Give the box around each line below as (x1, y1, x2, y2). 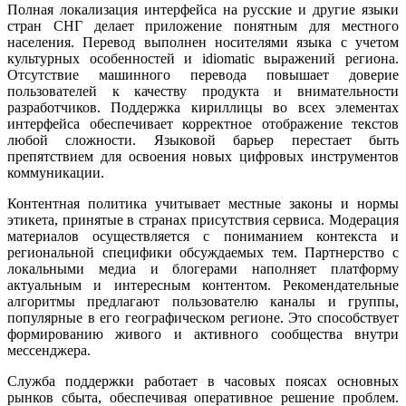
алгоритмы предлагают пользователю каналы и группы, (7, 293, 399, 309)
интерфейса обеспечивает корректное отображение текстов (7, 115, 399, 131)
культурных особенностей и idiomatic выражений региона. (7, 50, 399, 66)
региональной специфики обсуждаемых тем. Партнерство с (7, 244, 399, 260)
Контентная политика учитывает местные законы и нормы (7, 195, 399, 211)
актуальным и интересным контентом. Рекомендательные (7, 276, 399, 293)
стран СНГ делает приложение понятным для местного (7, 17, 399, 34)
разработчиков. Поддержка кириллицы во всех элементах (7, 99, 399, 115)
